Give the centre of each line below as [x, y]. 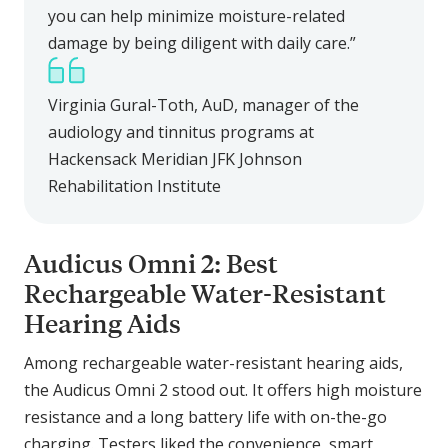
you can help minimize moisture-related [196, 15]
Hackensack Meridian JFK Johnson [175, 158]
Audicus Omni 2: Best [151, 262]
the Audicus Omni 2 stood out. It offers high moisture [223, 389]
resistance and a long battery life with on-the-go [205, 416]
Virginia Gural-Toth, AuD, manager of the [203, 104]
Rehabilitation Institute [134, 185]
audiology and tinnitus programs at [181, 131]
